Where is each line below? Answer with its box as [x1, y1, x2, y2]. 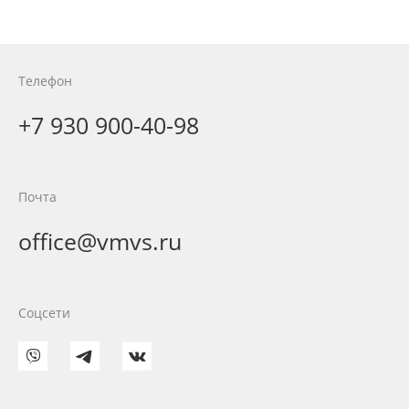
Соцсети [18, 304, 70, 321]
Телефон [18, 72, 72, 89]
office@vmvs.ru [18, 225, 182, 257]
